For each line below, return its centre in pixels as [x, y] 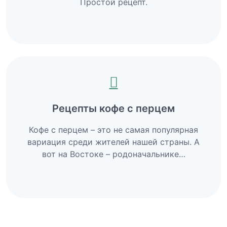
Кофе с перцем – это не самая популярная [113, 129]
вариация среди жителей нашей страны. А [113, 142]
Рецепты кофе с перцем [113, 108]
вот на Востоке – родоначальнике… [113, 154]
